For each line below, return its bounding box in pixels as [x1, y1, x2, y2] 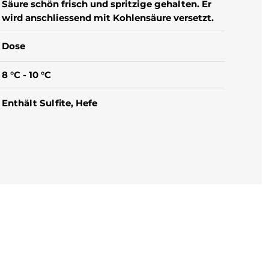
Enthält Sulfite [2, 97, 71, 109]
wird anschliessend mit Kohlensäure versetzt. [2, 11, 214, 23]
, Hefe [71, 97, 98, 109]
